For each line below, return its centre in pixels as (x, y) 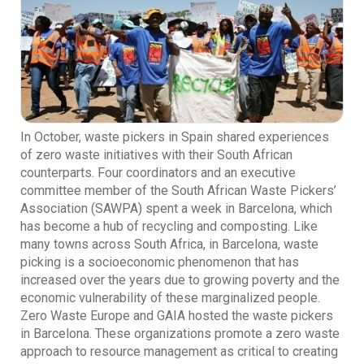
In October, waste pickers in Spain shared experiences (175, 136)
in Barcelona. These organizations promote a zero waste (180, 333)
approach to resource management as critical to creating (179, 351)
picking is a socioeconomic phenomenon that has (160, 262)
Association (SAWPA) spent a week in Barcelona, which (176, 208)
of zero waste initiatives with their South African (156, 154)
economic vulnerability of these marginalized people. (170, 297)
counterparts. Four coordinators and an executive (158, 172)
